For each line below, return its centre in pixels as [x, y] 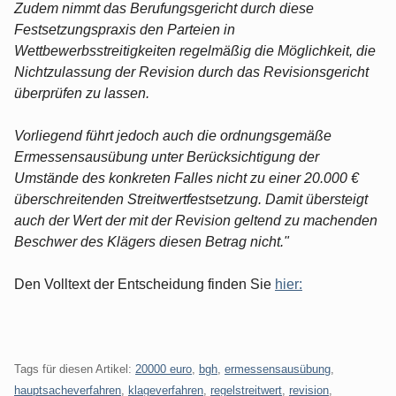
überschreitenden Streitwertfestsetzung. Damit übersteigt [191, 199]
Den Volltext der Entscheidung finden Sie [145, 284]
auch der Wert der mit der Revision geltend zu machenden [196, 220]
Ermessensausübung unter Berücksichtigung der [167, 156]
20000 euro [164, 369]
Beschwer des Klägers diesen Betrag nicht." [152, 241]
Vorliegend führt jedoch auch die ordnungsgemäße [173, 135]
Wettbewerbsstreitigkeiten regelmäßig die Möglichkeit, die [195, 50]
